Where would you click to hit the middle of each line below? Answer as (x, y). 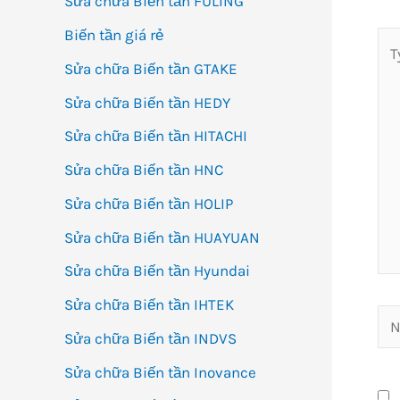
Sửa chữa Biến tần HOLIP (149, 203)
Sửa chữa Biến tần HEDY (147, 102)
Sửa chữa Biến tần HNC (144, 170)
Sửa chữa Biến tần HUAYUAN (162, 237)
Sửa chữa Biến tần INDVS (150, 338)
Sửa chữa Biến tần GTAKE (151, 68)
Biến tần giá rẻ (114, 35)
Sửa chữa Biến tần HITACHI (156, 136)
